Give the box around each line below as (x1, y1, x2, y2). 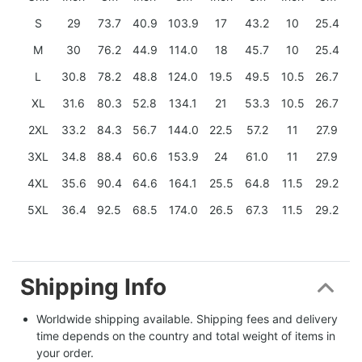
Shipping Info (20, 273, 166, 301)
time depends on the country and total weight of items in (36, 329, 335, 343)
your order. (36, 346, 94, 360)
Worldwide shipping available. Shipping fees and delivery (36, 312, 338, 326)
